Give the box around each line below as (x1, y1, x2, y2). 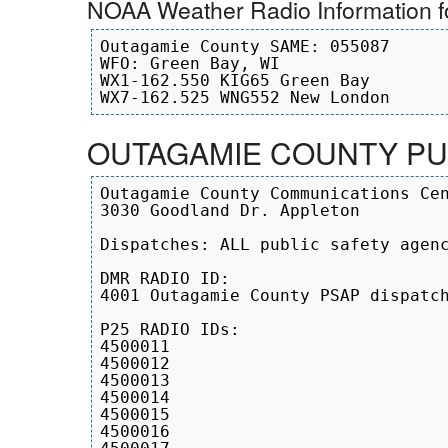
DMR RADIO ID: (100, 268, 230, 288)
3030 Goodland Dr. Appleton (100, 200, 360, 220)
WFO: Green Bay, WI (100, 54, 280, 73)
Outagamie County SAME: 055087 (100, 37, 390, 56)
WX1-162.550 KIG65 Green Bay (100, 71, 370, 90)
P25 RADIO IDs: (100, 319, 240, 339)
